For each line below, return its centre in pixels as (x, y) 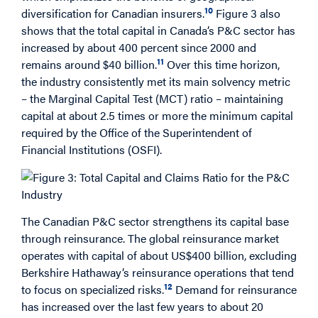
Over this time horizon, (222, 65)
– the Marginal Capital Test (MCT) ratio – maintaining (152, 99)
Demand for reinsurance (236, 290)
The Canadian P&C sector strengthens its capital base (155, 221)
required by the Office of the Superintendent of (137, 133)
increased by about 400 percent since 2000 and (139, 48)
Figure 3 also (247, 13)
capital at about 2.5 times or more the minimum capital (157, 116)
